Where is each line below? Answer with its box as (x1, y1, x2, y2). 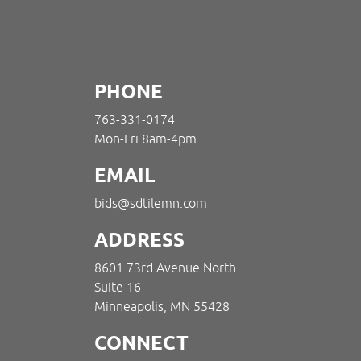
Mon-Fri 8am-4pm (94, 131, 197, 146)
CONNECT (94, 331, 189, 355)
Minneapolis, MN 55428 (94, 299, 230, 313)
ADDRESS (94, 228, 185, 251)
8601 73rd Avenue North (94, 260, 236, 275)
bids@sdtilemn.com (94, 196, 207, 210)
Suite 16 (94, 280, 141, 294)
